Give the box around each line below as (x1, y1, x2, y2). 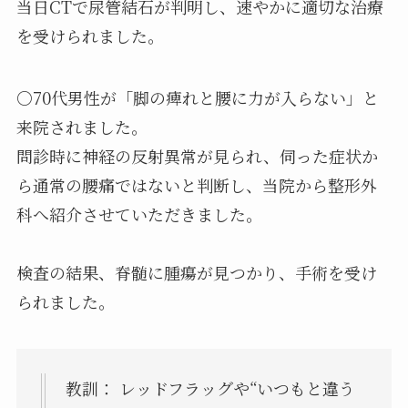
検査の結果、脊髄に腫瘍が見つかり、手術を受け (15, 260, 377, 285)
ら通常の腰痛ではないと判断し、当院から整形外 (15, 173, 377, 198)
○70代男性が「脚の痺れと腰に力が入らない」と (15, 86, 379, 110)
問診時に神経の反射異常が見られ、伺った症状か (15, 144, 378, 168)
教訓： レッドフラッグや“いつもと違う (65, 375, 355, 400)
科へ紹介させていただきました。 (15, 202, 262, 227)
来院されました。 (15, 115, 148, 139)
